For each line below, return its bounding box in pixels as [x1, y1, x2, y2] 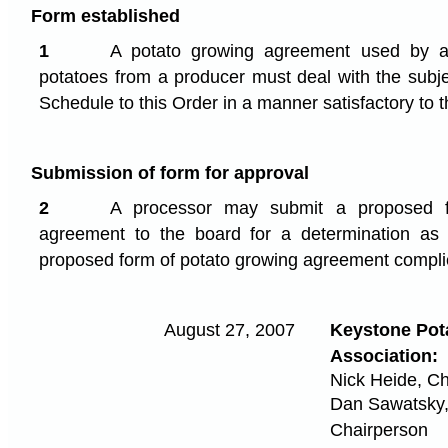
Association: [329, 345, 438, 366]
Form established [30, 6, 180, 26]
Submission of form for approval [30, 162, 309, 183]
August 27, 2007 [163, 319, 295, 340]
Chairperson [329, 420, 428, 441]
